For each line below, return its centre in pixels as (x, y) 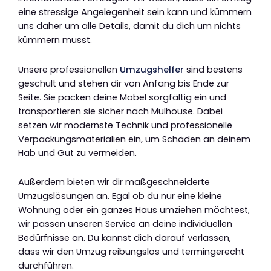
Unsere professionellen (69, 69)
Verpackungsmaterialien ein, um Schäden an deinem (134, 139)
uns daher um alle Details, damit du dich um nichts (129, 26)
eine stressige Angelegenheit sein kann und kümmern (135, 12)
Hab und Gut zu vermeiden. (77, 153)
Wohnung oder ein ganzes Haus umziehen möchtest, (134, 210)
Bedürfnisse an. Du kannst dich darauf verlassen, (125, 238)
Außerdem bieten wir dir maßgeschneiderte (114, 182)
